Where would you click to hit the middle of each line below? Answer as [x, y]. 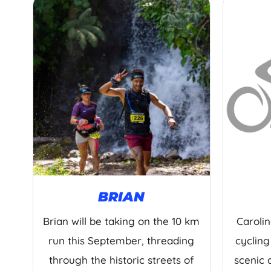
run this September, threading [122, 241]
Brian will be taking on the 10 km [122, 221]
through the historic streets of [121, 260]
